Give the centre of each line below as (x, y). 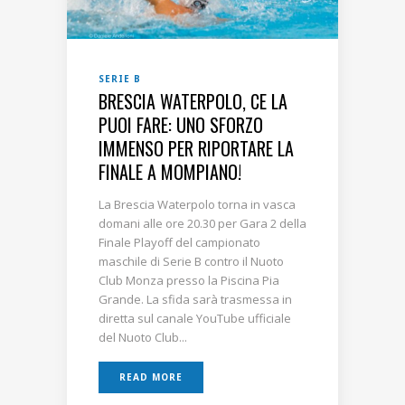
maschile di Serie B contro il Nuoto (191, 261)
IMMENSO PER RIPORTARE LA (196, 148)
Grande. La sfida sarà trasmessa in (195, 299)
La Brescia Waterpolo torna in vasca (197, 204)
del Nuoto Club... (143, 337)
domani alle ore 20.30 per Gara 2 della (202, 223)
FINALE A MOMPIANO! (170, 171)
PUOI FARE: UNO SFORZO (181, 124)
